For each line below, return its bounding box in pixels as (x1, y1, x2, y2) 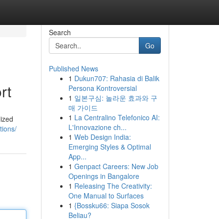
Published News (48, 64, 98, 73)
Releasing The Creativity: (74, 181, 152, 191)
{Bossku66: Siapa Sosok (74, 200, 150, 210)
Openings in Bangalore (68, 171, 139, 181)
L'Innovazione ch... (68, 122, 127, 132)
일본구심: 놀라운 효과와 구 (74, 93, 157, 103)
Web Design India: (74, 132, 131, 142)
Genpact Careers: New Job (74, 161, 158, 171)
